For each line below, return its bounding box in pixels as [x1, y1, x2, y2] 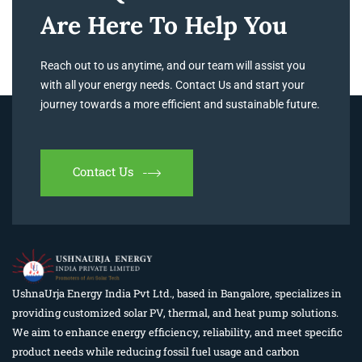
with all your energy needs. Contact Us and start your [40, 78, 305, 91]
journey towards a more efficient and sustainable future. [40, 97, 320, 111]
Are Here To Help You [40, 9, 288, 40]
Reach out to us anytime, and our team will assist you [40, 58, 305, 72]
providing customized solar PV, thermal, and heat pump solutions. [12, 305, 339, 321]
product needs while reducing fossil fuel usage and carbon [12, 344, 300, 360]
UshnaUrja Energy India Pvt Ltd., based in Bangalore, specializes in [12, 286, 342, 301]
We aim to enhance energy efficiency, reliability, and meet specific [12, 325, 343, 340]
